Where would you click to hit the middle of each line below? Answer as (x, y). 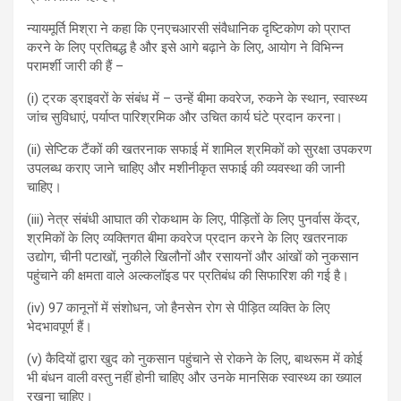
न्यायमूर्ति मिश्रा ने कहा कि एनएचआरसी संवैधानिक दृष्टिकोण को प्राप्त (188, 29)
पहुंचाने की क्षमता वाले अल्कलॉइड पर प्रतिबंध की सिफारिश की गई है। (188, 276)
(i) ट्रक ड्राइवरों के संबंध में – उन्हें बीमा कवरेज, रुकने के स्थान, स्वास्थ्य (197, 99)
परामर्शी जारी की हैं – (75, 67)
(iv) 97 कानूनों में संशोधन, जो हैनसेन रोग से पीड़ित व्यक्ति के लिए (179, 308)
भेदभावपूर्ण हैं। (60, 327)
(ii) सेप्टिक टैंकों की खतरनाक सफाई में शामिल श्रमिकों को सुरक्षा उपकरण (199, 150)
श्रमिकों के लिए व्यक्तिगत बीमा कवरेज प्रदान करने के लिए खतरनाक (187, 239)
